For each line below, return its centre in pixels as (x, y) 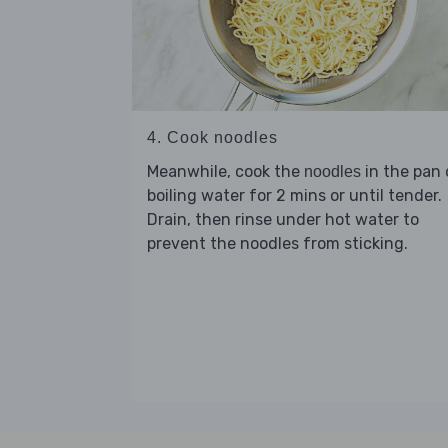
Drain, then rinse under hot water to (283, 219)
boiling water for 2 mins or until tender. (294, 195)
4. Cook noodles (212, 137)
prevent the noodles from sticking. (277, 243)
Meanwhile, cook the (225, 171)
